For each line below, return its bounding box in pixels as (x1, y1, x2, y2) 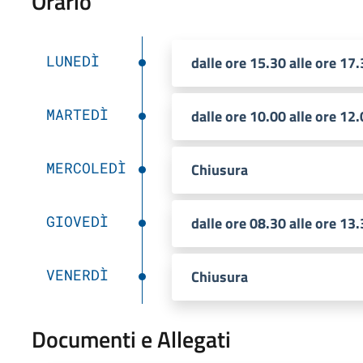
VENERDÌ (45, 264, 109, 284)
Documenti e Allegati (31, 321, 231, 357)
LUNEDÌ (45, 50, 100, 70)
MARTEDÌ (45, 104, 109, 124)
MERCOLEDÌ (45, 157, 126, 177)
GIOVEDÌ (45, 211, 109, 231)
